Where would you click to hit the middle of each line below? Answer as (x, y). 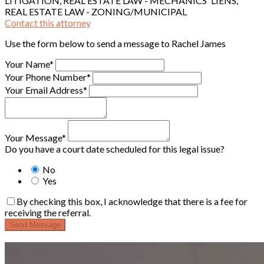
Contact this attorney (48, 22)
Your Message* (35, 137)
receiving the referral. (48, 212)
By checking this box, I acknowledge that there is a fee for (132, 201)
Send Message (35, 225)
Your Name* (29, 64)
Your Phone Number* (48, 77)
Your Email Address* (46, 90)
